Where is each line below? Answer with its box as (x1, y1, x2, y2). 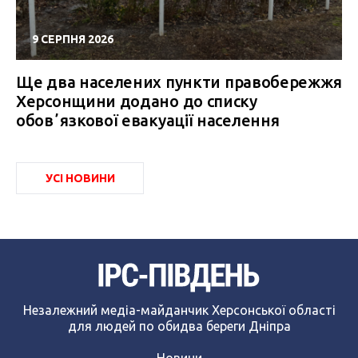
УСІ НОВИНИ (45, 171, 115, 185)
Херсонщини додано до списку (16, 91, 257, 110)
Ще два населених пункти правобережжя (16, 72, 342, 91)
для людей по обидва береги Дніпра (67, 318, 291, 333)
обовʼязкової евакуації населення (16, 110, 280, 129)
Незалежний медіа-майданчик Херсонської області (22, 302, 336, 317)
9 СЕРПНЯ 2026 (32, 32, 113, 46)
